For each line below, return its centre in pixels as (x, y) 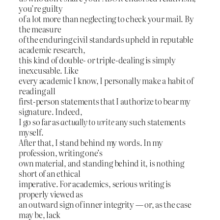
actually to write (87, 122)
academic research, (52, 49)
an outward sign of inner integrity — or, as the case (105, 204)
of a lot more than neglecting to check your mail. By (106, 18)
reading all (37, 91)
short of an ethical (50, 173)
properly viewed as (51, 194)
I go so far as (40, 122)
